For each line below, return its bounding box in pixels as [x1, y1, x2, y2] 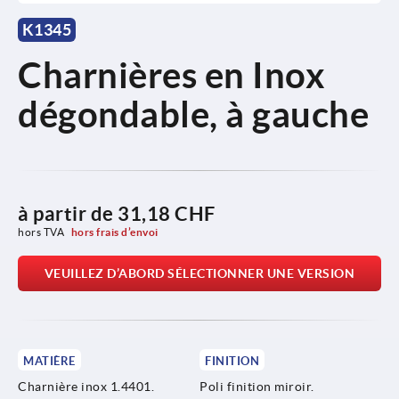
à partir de [18, 201, 118, 224]
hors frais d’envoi [70, 225, 159, 238]
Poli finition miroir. [199, 379, 314, 394]
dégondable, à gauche [18, 94, 369, 134]
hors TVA [18, 225, 67, 238]
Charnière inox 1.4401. [18, 379, 154, 394]
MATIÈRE [23, 354, 76, 368]
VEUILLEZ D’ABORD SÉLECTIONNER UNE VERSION [44, 265, 355, 281]
